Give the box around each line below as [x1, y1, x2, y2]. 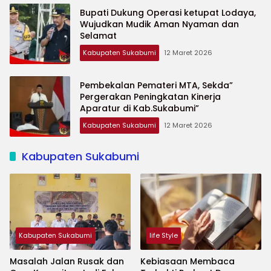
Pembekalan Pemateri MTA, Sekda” [80, 79, 233, 91]
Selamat [80, 29, 117, 42]
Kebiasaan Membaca [140, 255, 235, 268]
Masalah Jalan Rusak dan [10, 255, 124, 268]
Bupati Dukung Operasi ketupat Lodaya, [80, 6, 256, 19]
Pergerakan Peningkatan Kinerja [80, 90, 221, 103]
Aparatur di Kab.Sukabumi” [80, 102, 199, 114]
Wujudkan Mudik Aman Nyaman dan [80, 18, 239, 30]
